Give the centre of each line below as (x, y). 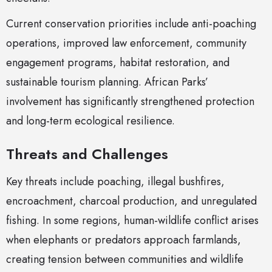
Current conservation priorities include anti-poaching (131, 24)
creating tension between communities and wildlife (125, 260)
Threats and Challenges (87, 154)
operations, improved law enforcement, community (126, 43)
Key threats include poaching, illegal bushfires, (115, 182)
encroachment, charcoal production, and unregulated (131, 201)
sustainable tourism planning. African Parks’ (107, 82)
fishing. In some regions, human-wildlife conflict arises (132, 221)
